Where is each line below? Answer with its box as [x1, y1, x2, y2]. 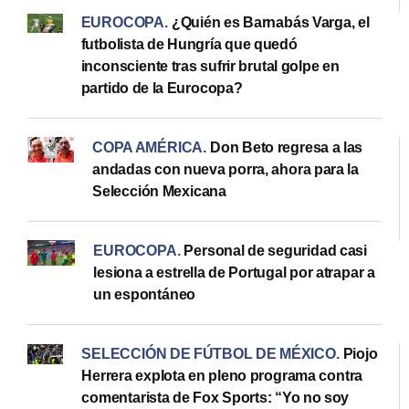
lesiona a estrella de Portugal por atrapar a [93, 264, 375, 280]
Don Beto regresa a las [210, 139, 363, 155]
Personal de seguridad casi [184, 242, 367, 258]
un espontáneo [93, 286, 196, 302]
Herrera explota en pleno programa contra [81, 367, 363, 383]
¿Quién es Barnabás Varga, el [171, 14, 370, 30]
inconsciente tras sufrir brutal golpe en [80, 58, 340, 74]
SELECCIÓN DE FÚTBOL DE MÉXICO [81, 345, 336, 362]
